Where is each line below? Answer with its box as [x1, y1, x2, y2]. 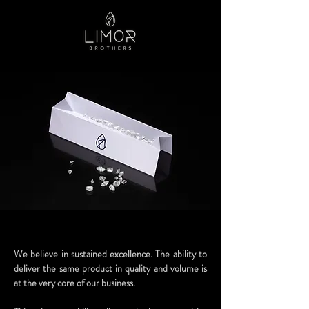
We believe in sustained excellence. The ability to [14, 247, 207, 261]
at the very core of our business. [14, 276, 135, 290]
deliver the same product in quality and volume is [14, 261, 207, 275]
